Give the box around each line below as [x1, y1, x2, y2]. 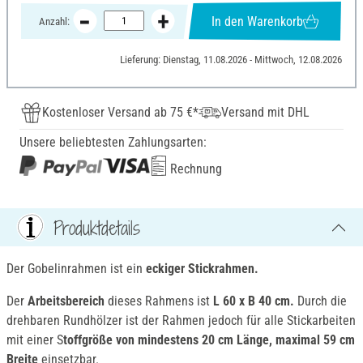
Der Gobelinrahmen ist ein [6, 261, 146, 277]
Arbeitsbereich [28, 293, 105, 310]
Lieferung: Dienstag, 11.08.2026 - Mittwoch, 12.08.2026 [119, 53, 342, 66]
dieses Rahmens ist [105, 293, 213, 310]
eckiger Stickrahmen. [146, 261, 258, 277]
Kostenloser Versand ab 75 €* [42, 105, 199, 121]
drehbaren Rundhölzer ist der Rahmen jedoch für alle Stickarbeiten [6, 313, 356, 329]
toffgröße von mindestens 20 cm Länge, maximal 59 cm [63, 332, 355, 348]
